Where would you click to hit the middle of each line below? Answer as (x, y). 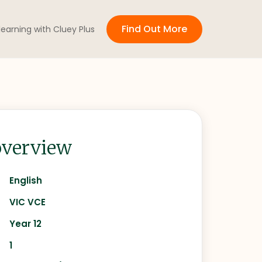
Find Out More (154, 29)
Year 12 (26, 224)
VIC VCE (28, 202)
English (26, 180)
